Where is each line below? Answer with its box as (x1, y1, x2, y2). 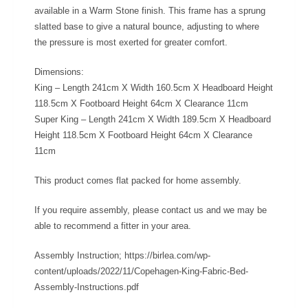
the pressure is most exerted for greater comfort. (34, 37, 228, 48)
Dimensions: (34, 67, 84, 78)
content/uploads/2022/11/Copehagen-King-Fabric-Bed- (34, 266, 248, 277)
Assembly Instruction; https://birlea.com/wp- (34, 250, 210, 261)
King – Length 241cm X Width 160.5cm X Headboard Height (34, 82, 273, 93)
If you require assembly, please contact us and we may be (34, 205, 267, 216)
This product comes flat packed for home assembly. (34, 175, 241, 186)
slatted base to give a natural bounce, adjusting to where (34, 21, 259, 32)
